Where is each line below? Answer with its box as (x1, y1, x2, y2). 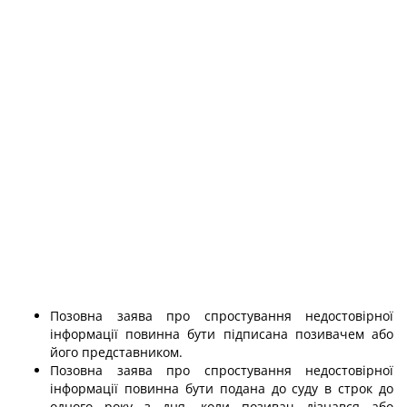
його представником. (50, 343, 183, 361)
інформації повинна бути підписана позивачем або (50, 325, 393, 342)
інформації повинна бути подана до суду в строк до (50, 380, 393, 397)
